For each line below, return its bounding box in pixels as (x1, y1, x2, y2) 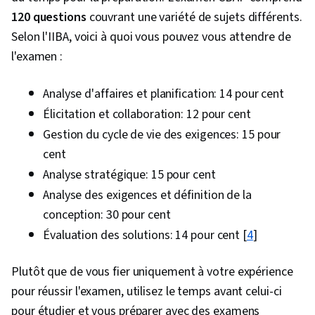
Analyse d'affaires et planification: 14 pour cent (43, 85, 285, 103)
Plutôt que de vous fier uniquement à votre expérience (11, 263, 293, 281)
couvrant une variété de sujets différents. (86, 8, 302, 27)
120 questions (11, 8, 86, 27)
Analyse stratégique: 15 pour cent (43, 166, 216, 184)
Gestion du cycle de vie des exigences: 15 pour (43, 126, 281, 144)
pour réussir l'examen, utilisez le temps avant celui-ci (11, 283, 282, 301)
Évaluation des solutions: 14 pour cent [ (43, 226, 247, 245)
